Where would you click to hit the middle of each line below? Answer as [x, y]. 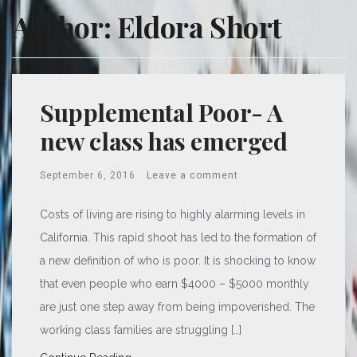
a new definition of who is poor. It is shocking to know [178, 261]
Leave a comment [192, 175]
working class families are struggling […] [141, 330]
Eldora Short [200, 26]
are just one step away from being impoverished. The [177, 307]
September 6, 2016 [88, 175]
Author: [65, 26]
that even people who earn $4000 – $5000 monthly [175, 284]
